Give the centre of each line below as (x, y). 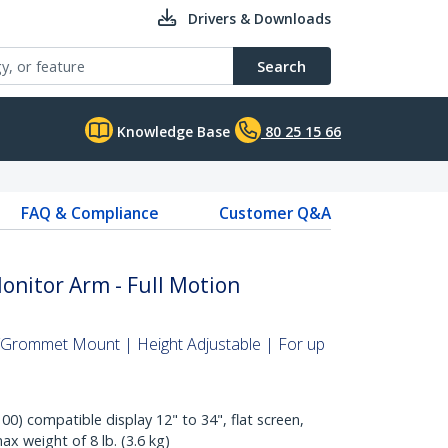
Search (281, 66)
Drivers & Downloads (259, 18)
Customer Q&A (274, 213)
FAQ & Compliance (89, 213)
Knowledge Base (171, 131)
